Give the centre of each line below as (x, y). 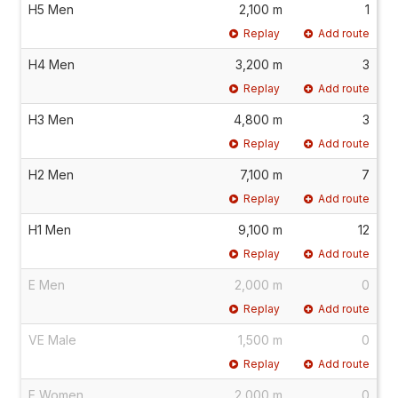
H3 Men (51, 119)
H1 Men (50, 229)
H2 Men (51, 174)
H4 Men (52, 64)
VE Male (52, 339)
